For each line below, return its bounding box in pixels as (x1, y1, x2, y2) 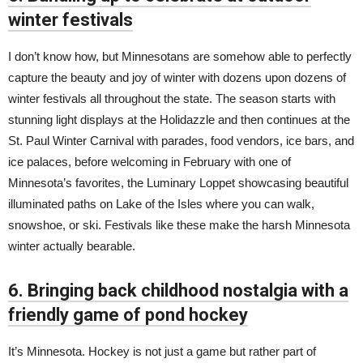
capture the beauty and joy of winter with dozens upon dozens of (8, 70, 346, 84)
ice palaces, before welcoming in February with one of (8, 155, 291, 169)
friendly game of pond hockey (8, 305, 248, 325)
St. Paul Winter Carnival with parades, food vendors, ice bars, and (8, 134, 354, 147)
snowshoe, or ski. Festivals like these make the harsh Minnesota (8, 218, 350, 232)
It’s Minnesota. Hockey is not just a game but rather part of (8, 344, 316, 358)
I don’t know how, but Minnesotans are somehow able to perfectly (8, 49, 352, 63)
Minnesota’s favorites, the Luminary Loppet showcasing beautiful (8, 176, 348, 190)
